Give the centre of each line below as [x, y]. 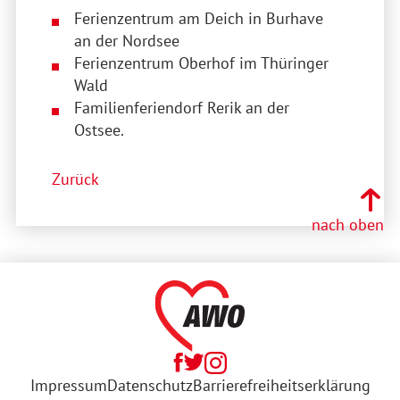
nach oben [348, 224]
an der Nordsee [126, 41]
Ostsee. [99, 130]
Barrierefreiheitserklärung [281, 385]
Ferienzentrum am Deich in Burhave [198, 19]
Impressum [68, 385]
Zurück [75, 179]
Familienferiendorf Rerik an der [181, 108]
